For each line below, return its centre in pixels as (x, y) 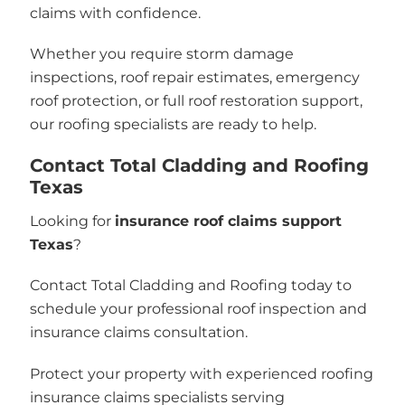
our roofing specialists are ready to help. (173, 124)
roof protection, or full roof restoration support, (196, 101)
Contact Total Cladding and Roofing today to (190, 285)
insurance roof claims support (228, 221)
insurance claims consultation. (138, 332)
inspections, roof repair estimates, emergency (194, 77)
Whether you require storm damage (161, 54)
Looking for (72, 221)
